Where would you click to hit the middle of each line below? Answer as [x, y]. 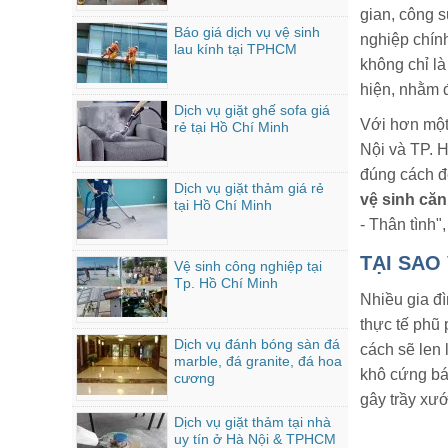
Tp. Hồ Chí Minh [226, 283]
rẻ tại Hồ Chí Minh [231, 127]
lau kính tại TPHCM [235, 49]
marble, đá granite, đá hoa [258, 361]
